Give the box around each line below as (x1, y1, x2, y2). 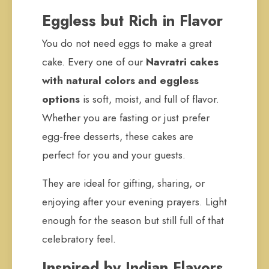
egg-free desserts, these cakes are (42, 128, 193, 144)
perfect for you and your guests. (42, 147, 186, 163)
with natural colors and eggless (42, 73, 199, 88)
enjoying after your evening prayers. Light (42, 194, 227, 210)
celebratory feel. (42, 231, 116, 247)
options (42, 91, 80, 107)
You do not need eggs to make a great (42, 35, 212, 51)
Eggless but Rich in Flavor (42, 10, 223, 31)
